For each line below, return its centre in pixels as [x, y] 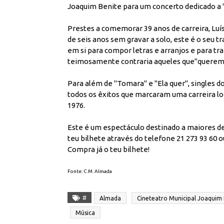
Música [85, 213]
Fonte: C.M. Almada [90, 171]
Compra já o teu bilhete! [108, 149]
